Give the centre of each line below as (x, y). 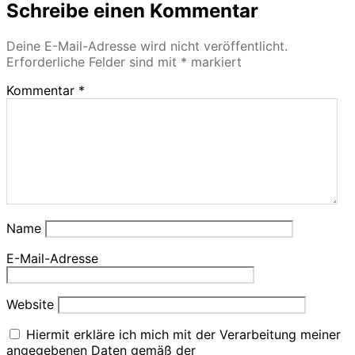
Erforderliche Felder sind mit (94, 61)
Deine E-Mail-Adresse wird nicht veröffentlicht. (147, 46)
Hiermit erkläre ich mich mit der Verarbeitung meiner (181, 334)
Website (30, 304)
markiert (214, 61)
